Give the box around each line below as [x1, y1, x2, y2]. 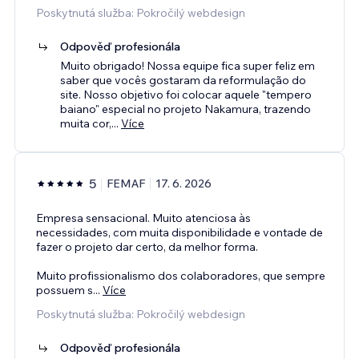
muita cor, [60, 115, 111, 131]
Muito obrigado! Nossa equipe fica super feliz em [60, 58, 315, 73]
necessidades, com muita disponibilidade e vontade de [36, 224, 323, 240]
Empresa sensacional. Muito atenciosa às [36, 210, 251, 225]
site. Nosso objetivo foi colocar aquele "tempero [60, 87, 312, 102]
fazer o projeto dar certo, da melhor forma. [36, 239, 258, 254]
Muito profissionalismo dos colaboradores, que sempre [36, 268, 325, 283]
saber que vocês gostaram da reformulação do [60, 72, 306, 87]
